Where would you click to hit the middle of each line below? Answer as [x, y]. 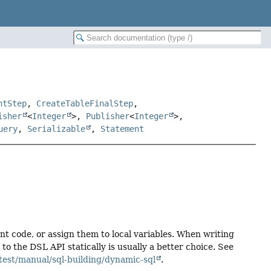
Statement [122, 129]
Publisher [108, 116]
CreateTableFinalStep [85, 104]
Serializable [57, 129]
